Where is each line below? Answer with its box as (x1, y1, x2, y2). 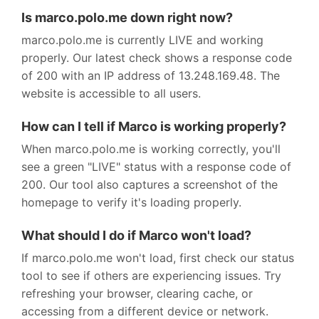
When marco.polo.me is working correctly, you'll (21, 141, 281, 156)
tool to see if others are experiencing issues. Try (21, 268, 281, 283)
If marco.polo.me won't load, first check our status (21, 250, 294, 265)
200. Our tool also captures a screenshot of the (21, 177, 278, 192)
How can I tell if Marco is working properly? (21, 118, 286, 134)
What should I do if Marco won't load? (21, 227, 251, 243)
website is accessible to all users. (21, 85, 201, 100)
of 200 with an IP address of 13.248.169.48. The (21, 68, 280, 83)
